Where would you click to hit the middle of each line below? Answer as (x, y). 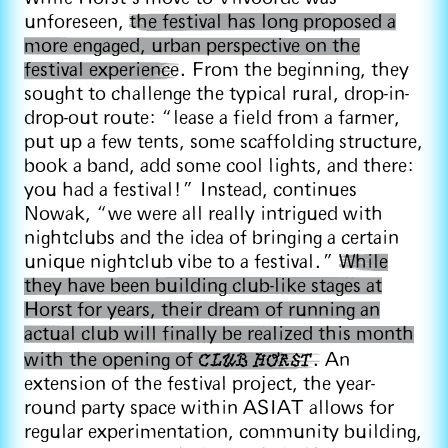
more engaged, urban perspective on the (192, 46)
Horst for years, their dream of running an (202, 310)
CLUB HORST (255, 358)
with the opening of (111, 360)
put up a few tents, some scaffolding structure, (223, 142)
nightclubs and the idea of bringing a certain (211, 238)
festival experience (101, 70)
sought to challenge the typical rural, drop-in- (216, 94)
